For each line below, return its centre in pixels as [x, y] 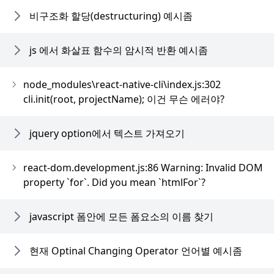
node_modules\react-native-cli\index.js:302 [122, 84]
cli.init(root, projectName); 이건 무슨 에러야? [124, 99]
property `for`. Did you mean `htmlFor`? [114, 182]
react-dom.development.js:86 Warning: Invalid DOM [143, 168]
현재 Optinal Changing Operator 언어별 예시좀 [136, 251]
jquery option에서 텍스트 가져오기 [107, 133]
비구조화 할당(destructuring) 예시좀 [111, 16]
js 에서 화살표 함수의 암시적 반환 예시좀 [119, 50]
